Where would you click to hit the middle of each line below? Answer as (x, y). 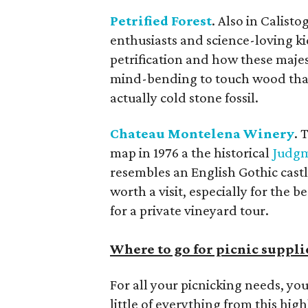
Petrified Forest (161, 21)
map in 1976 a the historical (191, 153)
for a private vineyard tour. (189, 210)
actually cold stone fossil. (184, 98)
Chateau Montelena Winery (202, 133)
